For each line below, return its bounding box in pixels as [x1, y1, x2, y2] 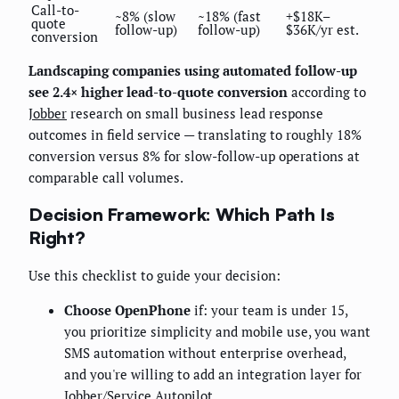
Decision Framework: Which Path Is [28, 202, 335, 225]
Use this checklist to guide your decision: [28, 265, 281, 284]
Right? [28, 225, 85, 248]
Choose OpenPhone [64, 300, 191, 319]
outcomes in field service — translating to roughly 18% [28, 126, 362, 144]
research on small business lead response [67, 104, 323, 123]
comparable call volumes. [28, 168, 183, 187]
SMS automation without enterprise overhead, [64, 343, 346, 362]
